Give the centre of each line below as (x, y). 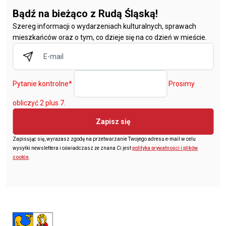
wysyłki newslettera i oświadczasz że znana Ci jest (72, 148)
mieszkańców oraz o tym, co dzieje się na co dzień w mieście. (110, 37)
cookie (21, 157)
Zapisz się (113, 121)
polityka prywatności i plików (165, 148)
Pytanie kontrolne (41, 83)
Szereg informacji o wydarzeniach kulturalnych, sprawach (104, 26)
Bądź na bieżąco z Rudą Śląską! (85, 13)
